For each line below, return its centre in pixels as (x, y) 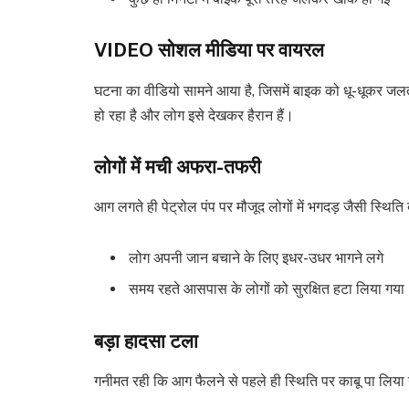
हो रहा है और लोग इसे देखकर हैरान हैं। (194, 115)
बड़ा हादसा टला (146, 341)
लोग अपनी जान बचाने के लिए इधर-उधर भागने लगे (256, 257)
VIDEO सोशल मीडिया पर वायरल (209, 50)
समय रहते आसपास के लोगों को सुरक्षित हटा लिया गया (267, 288)
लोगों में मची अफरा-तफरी (178, 166)
